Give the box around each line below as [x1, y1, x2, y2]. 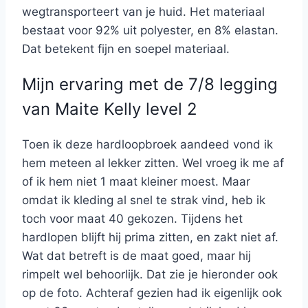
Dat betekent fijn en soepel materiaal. [22, 42, 230, 56]
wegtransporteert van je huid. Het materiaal [22, 5, 265, 19]
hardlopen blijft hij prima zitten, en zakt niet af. [22, 230, 278, 244]
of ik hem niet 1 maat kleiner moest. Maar [22, 174, 250, 188]
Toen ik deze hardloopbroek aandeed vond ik [22, 137, 273, 151]
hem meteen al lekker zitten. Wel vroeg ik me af [22, 155, 284, 170]
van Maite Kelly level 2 [22, 99, 197, 119]
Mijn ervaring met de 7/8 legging [22, 74, 278, 94]
